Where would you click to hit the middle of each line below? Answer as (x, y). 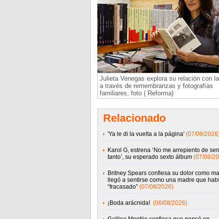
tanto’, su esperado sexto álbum (150, 157)
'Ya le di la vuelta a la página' (146, 134)
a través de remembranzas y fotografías (156, 86)
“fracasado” (122, 187)
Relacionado (134, 118)
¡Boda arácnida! (129, 203)
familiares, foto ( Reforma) (136, 93)
